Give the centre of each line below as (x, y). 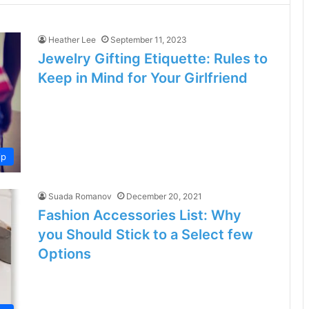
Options (64, 254)
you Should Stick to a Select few (146, 235)
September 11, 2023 (149, 40)
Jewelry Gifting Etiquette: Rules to (153, 59)
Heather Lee (72, 40)
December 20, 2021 (164, 197)
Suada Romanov (80, 197)
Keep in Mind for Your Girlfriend (143, 78)
